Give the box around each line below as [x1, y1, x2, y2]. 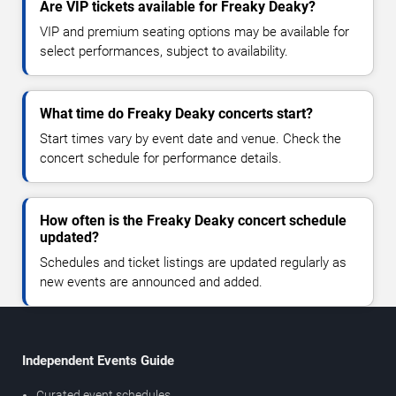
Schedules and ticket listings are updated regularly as [40, 255, 346, 271]
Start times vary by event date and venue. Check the [40, 131, 341, 148]
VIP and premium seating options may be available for [40, 24, 349, 41]
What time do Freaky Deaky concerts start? [40, 105, 313, 123]
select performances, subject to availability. [40, 43, 288, 60]
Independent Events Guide [22, 353, 174, 369]
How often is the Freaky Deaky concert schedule [40, 212, 346, 230]
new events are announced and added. [40, 274, 263, 291]
